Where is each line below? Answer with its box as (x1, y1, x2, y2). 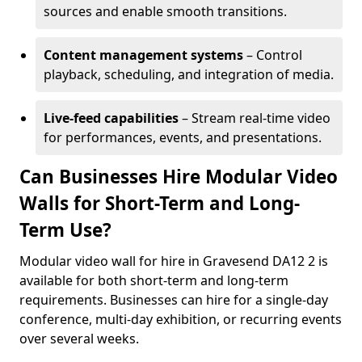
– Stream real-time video (179, 109, 330, 127)
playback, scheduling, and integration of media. (44, 65, 334, 83)
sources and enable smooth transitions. (44, 2, 287, 20)
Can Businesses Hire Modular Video (19, 164, 338, 189)
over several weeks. (19, 330, 139, 347)
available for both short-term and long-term (19, 271, 288, 289)
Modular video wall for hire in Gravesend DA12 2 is (19, 252, 328, 270)
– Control (243, 46, 302, 64)
